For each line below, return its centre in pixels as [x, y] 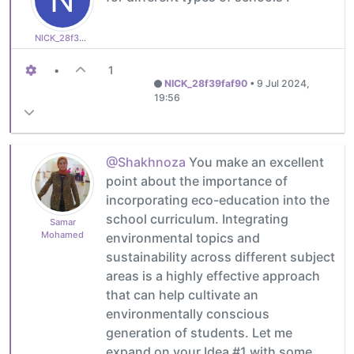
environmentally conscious [188, 314]
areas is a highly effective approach [213, 276]
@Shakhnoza [146, 162]
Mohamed [62, 235]
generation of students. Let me [199, 333]
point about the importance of [197, 181]
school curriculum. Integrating [197, 219]
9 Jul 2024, [284, 84]
